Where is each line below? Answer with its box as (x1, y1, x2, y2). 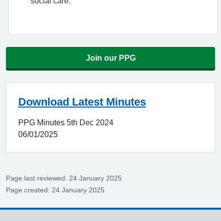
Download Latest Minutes (18, 96, 146, 107)
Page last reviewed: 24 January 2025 (6, 175, 122, 182)
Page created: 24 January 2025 (6, 186, 105, 193)
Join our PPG (85, 54, 136, 62)
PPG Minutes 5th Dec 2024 (18, 118, 113, 126)
